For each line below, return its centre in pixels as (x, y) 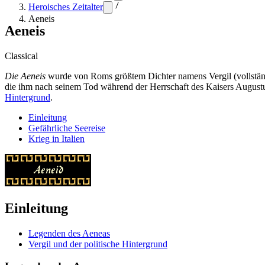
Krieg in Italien (56, 138)
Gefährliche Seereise (67, 128)
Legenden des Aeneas (69, 233)
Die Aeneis (25, 76)
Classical (21, 56)
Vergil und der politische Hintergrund (98, 244)
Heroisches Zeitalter (66, 7)
